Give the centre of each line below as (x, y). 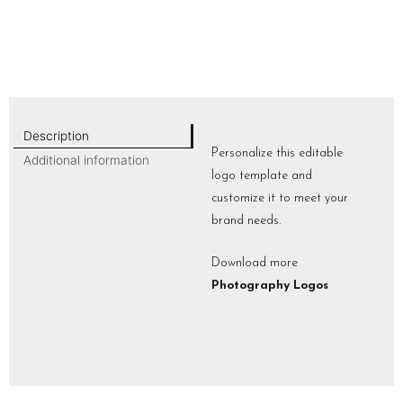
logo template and (262, 175)
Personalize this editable (277, 153)
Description (56, 135)
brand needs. (246, 220)
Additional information (86, 161)
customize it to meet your (280, 198)
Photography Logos (270, 285)
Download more (255, 263)
